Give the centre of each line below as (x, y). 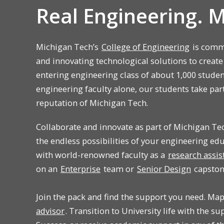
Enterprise (80, 169)
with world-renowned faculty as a (101, 155)
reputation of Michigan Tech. (92, 103)
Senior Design (164, 169)
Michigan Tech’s (68, 47)
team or (119, 169)
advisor (50, 211)
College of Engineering (145, 47)
